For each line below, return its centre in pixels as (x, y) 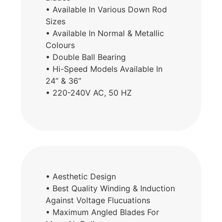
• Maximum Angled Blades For (103, 212)
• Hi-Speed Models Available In (104, 69)
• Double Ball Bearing (86, 57)
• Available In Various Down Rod (107, 10)
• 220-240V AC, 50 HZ (89, 93)
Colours (60, 45)
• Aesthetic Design (81, 176)
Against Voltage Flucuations (98, 200)
